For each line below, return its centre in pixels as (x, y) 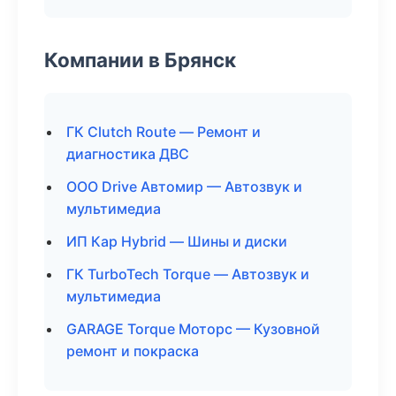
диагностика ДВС (128, 154)
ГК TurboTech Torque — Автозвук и (188, 274)
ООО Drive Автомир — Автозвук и (184, 187)
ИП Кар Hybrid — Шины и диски (177, 241)
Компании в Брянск (140, 60)
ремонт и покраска (133, 351)
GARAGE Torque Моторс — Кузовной (193, 329)
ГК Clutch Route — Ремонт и (164, 132)
